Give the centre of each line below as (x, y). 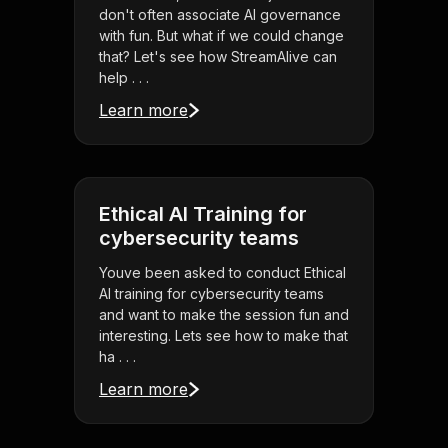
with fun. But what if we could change (221, 36)
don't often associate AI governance (220, 15)
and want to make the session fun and (224, 315)
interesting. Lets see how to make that (223, 336)
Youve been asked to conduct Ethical (222, 273)
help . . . (124, 78)
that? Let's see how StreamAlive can (218, 57)
